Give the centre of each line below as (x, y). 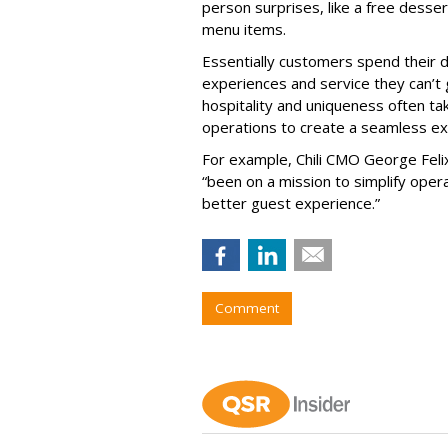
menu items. (244, 28)
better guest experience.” (291, 202)
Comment (247, 307)
